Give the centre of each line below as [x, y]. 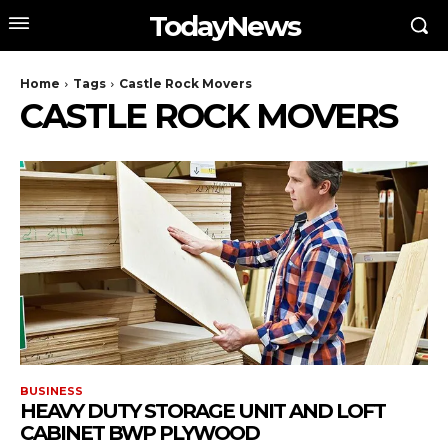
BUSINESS [51, 391]
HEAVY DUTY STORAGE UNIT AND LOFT [202, 411]
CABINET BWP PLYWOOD [139, 433]
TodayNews [224, 25]
